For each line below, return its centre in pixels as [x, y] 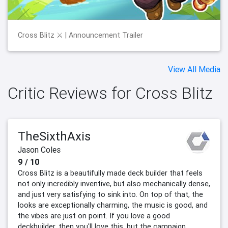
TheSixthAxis [54, 136]
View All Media [194, 69]
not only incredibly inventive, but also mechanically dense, [114, 183]
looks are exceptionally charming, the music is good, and [113, 205]
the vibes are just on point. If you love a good [94, 216]
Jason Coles [39, 149]
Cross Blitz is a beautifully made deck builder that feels [110, 173]
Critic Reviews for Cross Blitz [110, 93]
